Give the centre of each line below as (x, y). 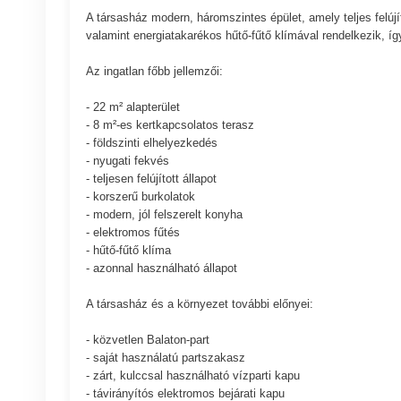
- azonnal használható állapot (161, 268)
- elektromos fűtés (132, 232)
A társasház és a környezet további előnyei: (199, 303)
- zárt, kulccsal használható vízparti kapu (192, 375)
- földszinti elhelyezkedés (151, 142)
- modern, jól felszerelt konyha (164, 214)
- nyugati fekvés (127, 160)
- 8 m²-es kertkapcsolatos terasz (170, 124)
